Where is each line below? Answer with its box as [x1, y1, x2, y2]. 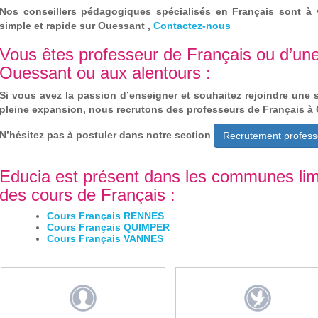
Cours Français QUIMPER [47, 221, 170, 234]
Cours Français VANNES [47, 233, 164, 245]
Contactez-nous [153, 20, 231, 32]
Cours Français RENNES [47, 210, 165, 222]
